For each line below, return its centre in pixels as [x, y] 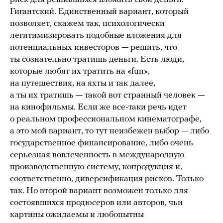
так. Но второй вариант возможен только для [99, 191]
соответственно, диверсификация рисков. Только [107, 179]
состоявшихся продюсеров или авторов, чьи [96, 203]
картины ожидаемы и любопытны [77, 215]
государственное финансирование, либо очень [102, 143]
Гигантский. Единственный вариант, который [99, 11]
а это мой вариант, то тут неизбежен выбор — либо [110, 131]
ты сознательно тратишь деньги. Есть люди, [97, 59]
